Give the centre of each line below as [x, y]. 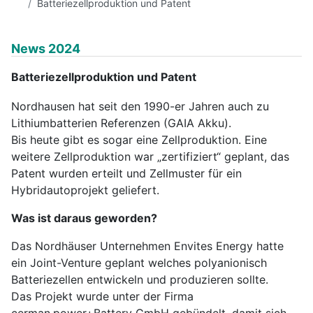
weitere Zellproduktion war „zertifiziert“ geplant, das [150, 156]
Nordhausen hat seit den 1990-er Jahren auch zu [140, 106]
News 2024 [46, 48]
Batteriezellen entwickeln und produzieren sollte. [140, 279]
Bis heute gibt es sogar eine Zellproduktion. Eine [139, 139]
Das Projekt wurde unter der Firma [102, 296]
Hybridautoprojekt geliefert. [85, 190]
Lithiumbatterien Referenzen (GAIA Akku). [121, 123]
